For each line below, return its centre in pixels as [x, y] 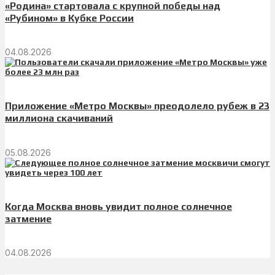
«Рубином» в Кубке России [69, 18]
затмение [28, 219]
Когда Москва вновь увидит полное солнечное [118, 206]
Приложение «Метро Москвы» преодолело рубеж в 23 [137, 106]
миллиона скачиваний [59, 118]
